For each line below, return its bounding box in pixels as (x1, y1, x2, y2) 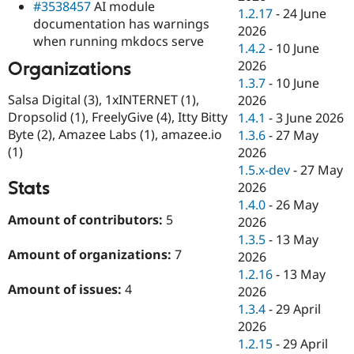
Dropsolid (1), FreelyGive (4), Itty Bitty (8, 108, 228, 126)
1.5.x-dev (238, 161, 291, 179)
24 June (283, 5, 327, 23)
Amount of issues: (8, 281, 125, 299)
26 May (276, 196, 319, 214)
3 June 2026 (276, 109, 345, 127)
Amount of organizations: (8, 245, 175, 263)
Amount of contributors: (8, 210, 166, 228)
